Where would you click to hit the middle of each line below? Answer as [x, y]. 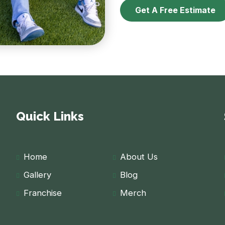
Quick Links [50, 117]
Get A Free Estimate [175, 10]
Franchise [43, 193]
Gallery [38, 175]
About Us [139, 157]
